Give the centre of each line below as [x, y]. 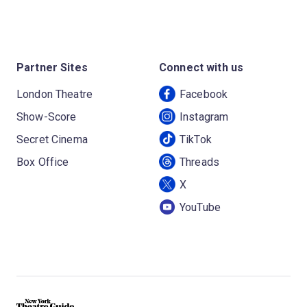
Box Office [43, 162]
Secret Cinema [52, 139]
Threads [200, 162]
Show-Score [47, 116]
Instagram [204, 116]
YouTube [200, 207]
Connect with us [201, 67]
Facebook [204, 94]
